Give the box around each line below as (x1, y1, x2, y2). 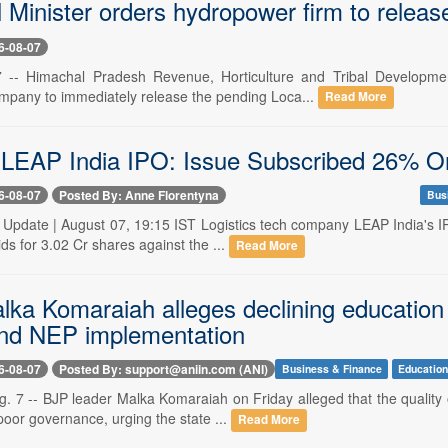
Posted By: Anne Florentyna (58, 185, 219, 204)
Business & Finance (281, 360, 382, 376)
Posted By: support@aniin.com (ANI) (58, 360, 268, 379)
